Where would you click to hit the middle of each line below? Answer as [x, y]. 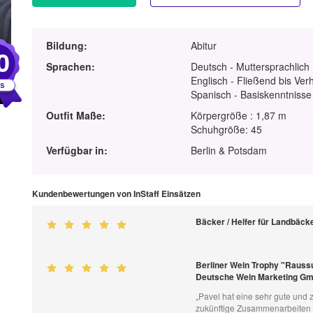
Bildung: [66, 46]
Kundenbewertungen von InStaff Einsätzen [116, 194]
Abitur [204, 46]
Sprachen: [70, 67]
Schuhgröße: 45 [227, 130]
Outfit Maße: [75, 116]
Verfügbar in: [77, 151]
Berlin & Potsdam [229, 151]
